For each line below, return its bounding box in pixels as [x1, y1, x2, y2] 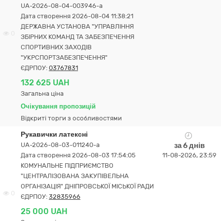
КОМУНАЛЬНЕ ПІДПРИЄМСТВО [21, 162, 113, 169]
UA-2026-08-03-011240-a [21, 141, 100, 148]
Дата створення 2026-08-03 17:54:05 [21, 151, 136, 159]
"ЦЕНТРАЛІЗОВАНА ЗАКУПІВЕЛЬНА [21, 172, 129, 180]
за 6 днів [174, 141, 205, 150]
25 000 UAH [21, 207, 68, 216]
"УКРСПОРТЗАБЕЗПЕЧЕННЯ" [21, 54, 108, 61]
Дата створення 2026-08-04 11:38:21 [21, 12, 133, 20]
